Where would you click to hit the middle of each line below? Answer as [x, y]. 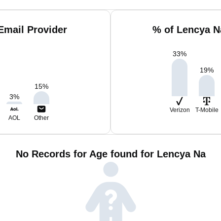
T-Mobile [207, 110]
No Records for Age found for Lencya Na [110, 154]
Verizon [180, 110]
